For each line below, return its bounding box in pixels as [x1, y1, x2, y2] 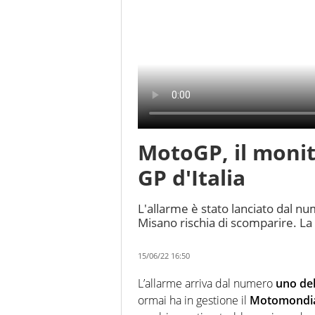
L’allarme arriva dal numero [138, 276, 273, 292]
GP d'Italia [138, 163, 245, 193]
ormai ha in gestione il [138, 292, 247, 309]
